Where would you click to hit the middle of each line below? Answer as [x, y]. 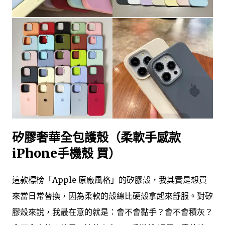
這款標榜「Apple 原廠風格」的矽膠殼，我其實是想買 [109, 180]
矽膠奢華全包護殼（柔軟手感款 [96, 138]
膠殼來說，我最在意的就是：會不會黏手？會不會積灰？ [113, 212]
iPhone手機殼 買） [66, 154]
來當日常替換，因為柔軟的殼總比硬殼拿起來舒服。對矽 [113, 196]
